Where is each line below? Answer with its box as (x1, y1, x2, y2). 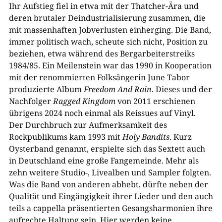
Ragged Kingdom (53, 96, 115, 107)
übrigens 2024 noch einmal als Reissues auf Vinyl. (8, 108, 196, 118)
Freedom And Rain (83, 84, 152, 95)
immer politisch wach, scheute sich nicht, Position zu (8, 36, 208, 47)
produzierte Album (8, 84, 84, 95)
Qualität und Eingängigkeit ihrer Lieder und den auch (8, 191, 213, 202)
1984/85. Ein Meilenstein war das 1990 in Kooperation (8, 60, 212, 71)
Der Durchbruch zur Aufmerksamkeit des (8, 119, 167, 130)
